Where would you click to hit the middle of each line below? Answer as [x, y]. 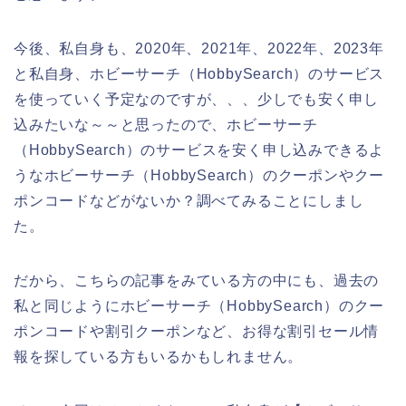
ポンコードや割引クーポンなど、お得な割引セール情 [197, 332]
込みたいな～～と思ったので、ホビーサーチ [166, 125]
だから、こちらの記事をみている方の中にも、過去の [197, 281]
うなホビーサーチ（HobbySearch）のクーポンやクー [199, 176]
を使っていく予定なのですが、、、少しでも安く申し [197, 100]
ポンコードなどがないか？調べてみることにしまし [189, 201]
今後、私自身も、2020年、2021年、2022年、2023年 [199, 49]
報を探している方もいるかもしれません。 [159, 357]
